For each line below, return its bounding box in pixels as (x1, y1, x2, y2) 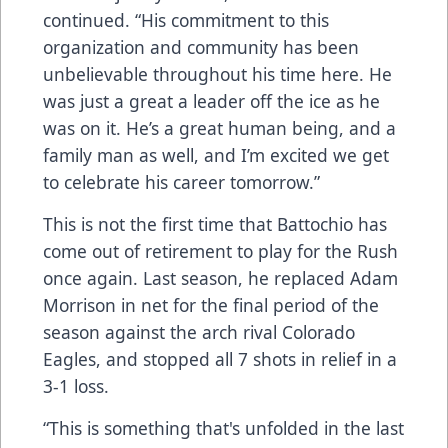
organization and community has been (43, 35, 359, 60)
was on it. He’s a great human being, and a (43, 116, 396, 141)
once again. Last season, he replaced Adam (43, 266, 398, 291)
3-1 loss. (43, 374, 109, 399)
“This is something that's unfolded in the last (43, 416, 404, 441)
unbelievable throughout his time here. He (43, 62, 392, 87)
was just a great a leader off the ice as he (43, 89, 380, 114)
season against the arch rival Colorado (43, 320, 355, 345)
